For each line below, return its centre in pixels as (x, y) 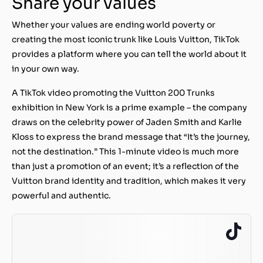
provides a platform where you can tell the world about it (129, 54)
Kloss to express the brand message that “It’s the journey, (131, 136)
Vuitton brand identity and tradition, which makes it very (129, 181)
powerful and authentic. (61, 195)
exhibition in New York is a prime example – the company (129, 107)
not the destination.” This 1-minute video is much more (125, 151)
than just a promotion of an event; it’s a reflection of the (125, 166)
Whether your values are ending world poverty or (114, 24)
